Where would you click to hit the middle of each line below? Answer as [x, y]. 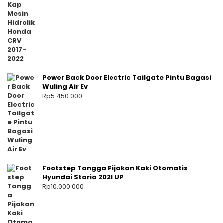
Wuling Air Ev [65, 87]
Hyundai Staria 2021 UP [83, 177]
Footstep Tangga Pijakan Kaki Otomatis [115, 168]
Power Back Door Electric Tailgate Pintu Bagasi [127, 78]
